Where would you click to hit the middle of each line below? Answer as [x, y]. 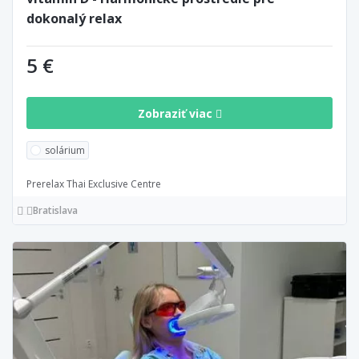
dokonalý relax [74, 19]
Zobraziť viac [176, 113]
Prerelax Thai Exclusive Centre [94, 184]
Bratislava [55, 211]
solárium [65, 151]
